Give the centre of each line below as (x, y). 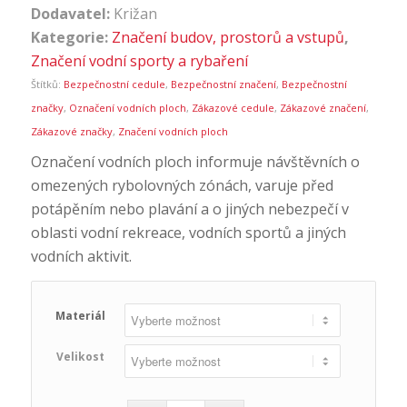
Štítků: (47, 84)
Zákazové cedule (233, 108)
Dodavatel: (72, 14)
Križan (135, 14)
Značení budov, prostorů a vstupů (228, 38)
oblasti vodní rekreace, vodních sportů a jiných (188, 233)
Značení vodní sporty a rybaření (139, 61)
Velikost (80, 356)
